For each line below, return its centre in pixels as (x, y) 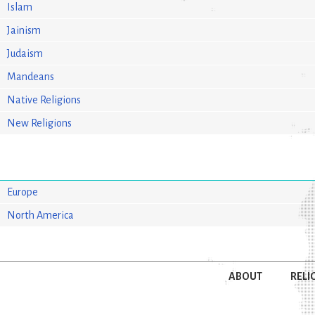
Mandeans (31, 76)
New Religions (40, 123)
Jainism (24, 30)
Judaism (25, 53)
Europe (23, 192)
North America (41, 215)
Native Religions (44, 99)
